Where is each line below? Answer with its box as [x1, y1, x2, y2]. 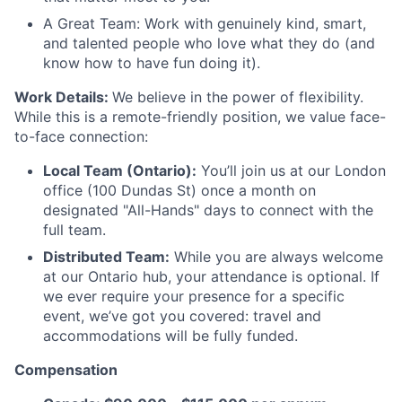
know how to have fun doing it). [43, 54, 260, 73]
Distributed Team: [43, 248, 170, 267]
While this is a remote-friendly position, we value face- [14, 108, 386, 127]
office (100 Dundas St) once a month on [43, 181, 316, 200]
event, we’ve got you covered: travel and [43, 307, 321, 326]
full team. [43, 221, 106, 240]
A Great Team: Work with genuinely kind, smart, [43, 14, 366, 33]
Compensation [14, 361, 118, 380]
